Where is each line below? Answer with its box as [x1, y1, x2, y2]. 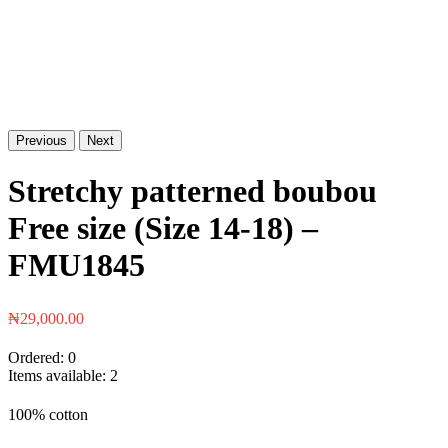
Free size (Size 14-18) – [8, 209, 318, 246]
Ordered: [8, 348, 68, 366]
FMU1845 [8, 246, 145, 283]
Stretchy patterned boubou [8, 172, 377, 209]
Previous [16, 133, 67, 149]
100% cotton [8, 405, 88, 423]
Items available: [8, 366, 110, 384]
